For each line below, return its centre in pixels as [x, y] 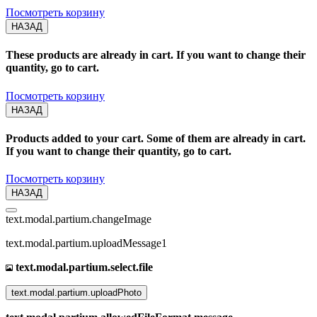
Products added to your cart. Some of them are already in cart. [156, 138]
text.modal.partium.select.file [83, 267]
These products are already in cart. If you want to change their [156, 55]
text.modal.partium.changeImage [79, 219]
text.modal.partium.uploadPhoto [76, 293]
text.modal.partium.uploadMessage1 [86, 243]
